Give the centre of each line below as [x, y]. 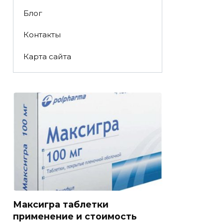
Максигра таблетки [61, 205]
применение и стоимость [75, 217]
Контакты [42, 35]
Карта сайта [47, 56]
